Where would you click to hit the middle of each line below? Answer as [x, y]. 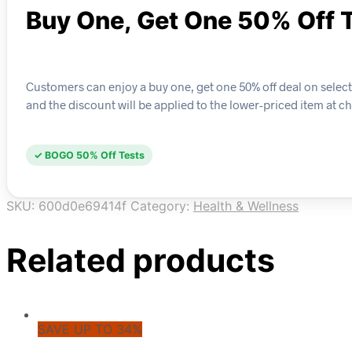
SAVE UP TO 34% [90, 330]
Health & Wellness [246, 206]
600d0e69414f [82, 206]
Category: [162, 206]
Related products [141, 260]
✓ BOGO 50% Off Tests [89, 156]
